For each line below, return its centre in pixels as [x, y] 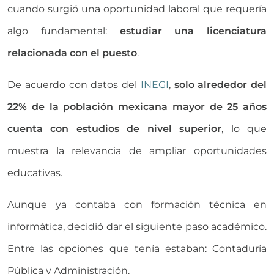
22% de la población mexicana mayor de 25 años [137, 107]
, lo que [244, 129]
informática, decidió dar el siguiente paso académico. [137, 227]
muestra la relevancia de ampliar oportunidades [137, 151]
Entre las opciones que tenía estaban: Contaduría [137, 249]
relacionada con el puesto [72, 53]
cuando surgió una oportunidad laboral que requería [137, 9]
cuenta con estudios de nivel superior [115, 129]
